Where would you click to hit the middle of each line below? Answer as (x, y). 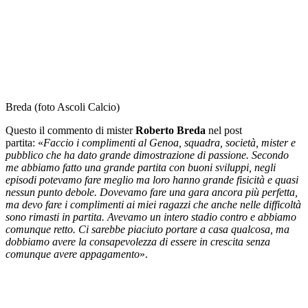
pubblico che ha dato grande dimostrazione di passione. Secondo (147, 155)
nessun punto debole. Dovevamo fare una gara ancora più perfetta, (152, 192)
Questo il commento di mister (70, 130)
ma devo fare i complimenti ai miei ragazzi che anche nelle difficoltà (153, 204)
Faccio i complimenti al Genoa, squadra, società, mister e (169, 142)
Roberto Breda (170, 130)
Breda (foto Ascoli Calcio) (63, 107)
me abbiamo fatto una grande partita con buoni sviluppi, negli (141, 167)
